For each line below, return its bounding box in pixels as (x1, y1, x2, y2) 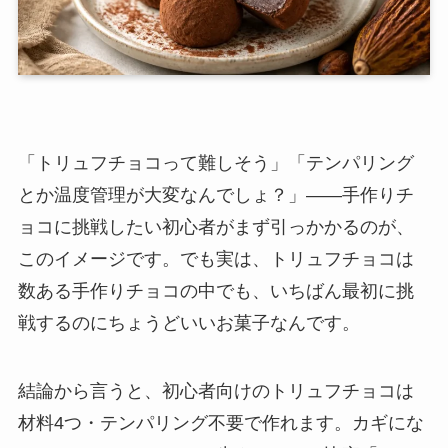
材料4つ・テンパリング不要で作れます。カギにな (17, 412, 424, 433)
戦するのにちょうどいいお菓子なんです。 (17, 312, 360, 333)
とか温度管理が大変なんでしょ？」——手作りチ (17, 184, 414, 205)
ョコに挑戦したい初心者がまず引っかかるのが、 (17, 216, 414, 237)
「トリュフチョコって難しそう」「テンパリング (17, 152, 414, 173)
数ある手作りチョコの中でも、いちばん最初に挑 (17, 280, 414, 301)
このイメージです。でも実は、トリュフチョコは (17, 248, 414, 269)
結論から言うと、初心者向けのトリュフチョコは (17, 380, 414, 401)
